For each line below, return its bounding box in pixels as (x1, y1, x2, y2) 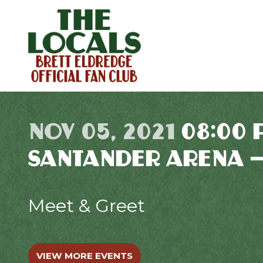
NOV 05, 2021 (28, 117, 181, 145)
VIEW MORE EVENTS (36, 250, 133, 262)
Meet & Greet (28, 195, 145, 217)
